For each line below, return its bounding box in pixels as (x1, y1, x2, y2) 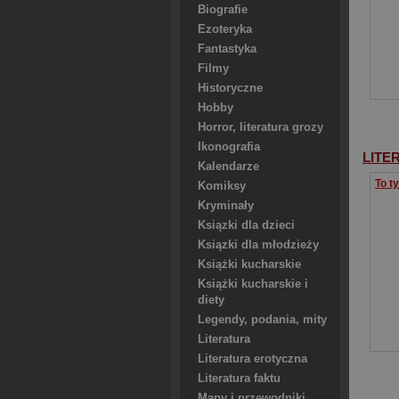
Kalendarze (198, 160, 259, 173)
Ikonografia (198, 141, 260, 153)
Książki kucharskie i (198, 278, 308, 290)
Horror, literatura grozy (198, 121, 323, 134)
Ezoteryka (198, 23, 252, 36)
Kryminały (198, 199, 254, 212)
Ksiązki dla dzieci (198, 219, 295, 232)
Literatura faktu (198, 372, 281, 385)
